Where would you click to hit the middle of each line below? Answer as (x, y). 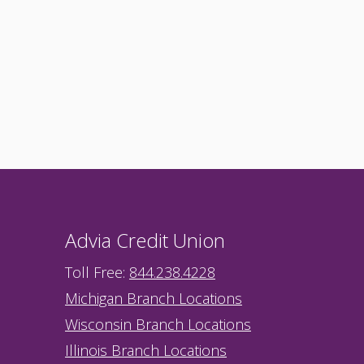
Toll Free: (97, 272)
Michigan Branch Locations (154, 298)
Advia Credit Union (145, 240)
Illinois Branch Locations (146, 350)
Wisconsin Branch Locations (158, 324)
